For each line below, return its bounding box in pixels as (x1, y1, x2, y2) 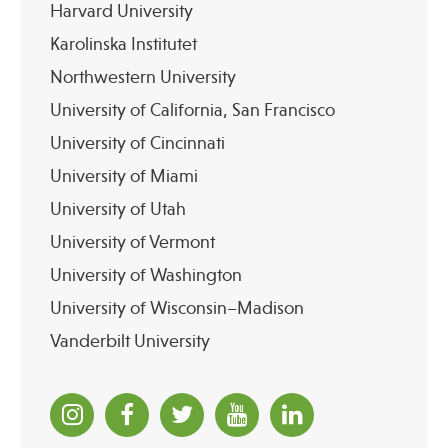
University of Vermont (50, 231, 215, 252)
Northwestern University (50, 66, 236, 87)
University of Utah (50, 198, 186, 219)
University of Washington (50, 264, 242, 285)
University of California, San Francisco (50, 99, 335, 120)
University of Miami (50, 165, 198, 186)
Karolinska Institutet (50, 33, 197, 54)
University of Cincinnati (50, 132, 225, 153)
